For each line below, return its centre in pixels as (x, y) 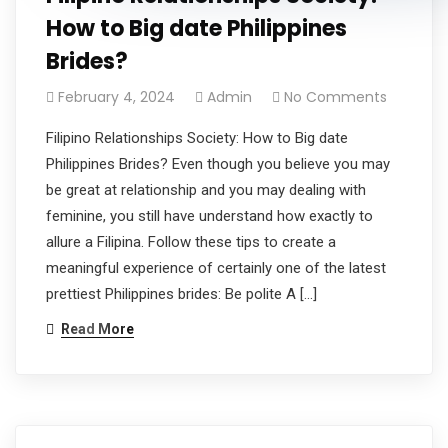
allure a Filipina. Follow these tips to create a (191, 241)
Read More (97, 328)
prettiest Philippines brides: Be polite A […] (181, 293)
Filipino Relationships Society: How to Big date (197, 137)
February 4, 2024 (116, 96)
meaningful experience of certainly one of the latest (216, 267)
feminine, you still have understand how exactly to (209, 215)
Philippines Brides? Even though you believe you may (218, 163)
